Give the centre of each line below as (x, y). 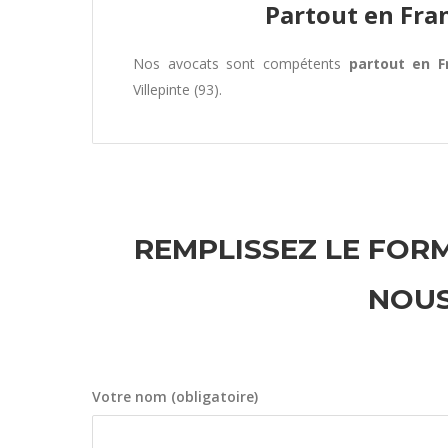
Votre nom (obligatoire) (175, 396)
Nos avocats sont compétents (241, 63)
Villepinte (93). (177, 89)
